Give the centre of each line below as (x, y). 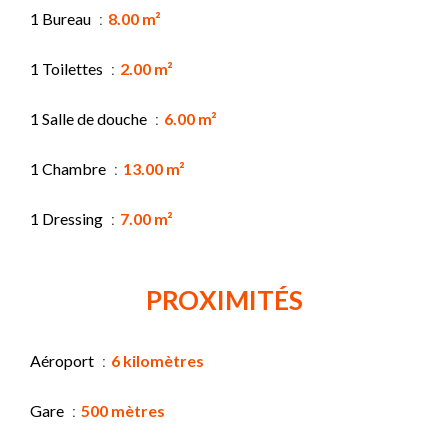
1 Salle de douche (90, 118)
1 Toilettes (68, 68)
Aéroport (63, 360)
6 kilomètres (157, 360)
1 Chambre (69, 168)
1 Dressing (68, 218)
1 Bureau (62, 18)
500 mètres (123, 410)
